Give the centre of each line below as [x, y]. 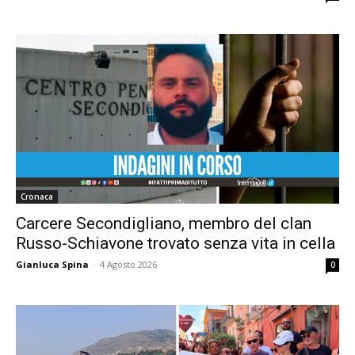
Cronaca [37, 196]
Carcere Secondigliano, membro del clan [164, 223]
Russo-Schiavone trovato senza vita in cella [176, 243]
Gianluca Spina [52, 264]
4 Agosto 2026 [128, 264]
